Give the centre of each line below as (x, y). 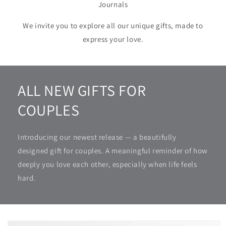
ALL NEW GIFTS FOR (82, 90)
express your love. (113, 39)
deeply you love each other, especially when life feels (107, 164)
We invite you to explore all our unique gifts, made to (113, 25)
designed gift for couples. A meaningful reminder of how (113, 151)
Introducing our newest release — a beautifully (97, 137)
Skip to (21, 220)
